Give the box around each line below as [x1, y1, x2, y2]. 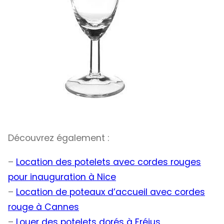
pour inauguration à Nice [8, 170, 116, 183]
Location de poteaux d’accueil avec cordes [16, 185, 205, 198]
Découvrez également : [8, 132, 109, 144]
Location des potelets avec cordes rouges [16, 155, 201, 168]
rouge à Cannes [8, 200, 79, 213]
